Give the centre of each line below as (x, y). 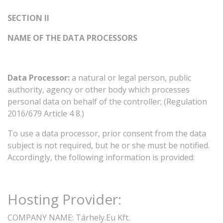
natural (92, 78)
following (86, 157)
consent (138, 133)
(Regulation (185, 102)
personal (24, 102)
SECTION (25, 18)
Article (56, 113)
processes (171, 90)
